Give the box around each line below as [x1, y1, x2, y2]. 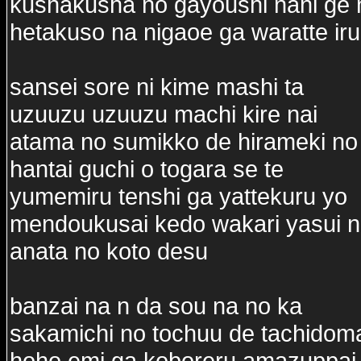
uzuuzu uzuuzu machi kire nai [10, 101, 317, 127]
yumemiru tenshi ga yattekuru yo [10, 183, 347, 210]
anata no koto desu [10, 238, 208, 264]
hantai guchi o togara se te [10, 156, 284, 182]
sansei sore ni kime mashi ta [10, 73, 304, 100]
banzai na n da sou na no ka [10, 293, 302, 319]
